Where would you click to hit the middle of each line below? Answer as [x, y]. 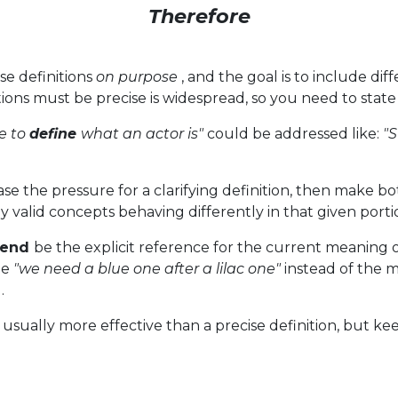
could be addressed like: [295, 134]
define [53, 134]
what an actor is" [142, 134]
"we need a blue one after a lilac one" [147, 269]
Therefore [199, 16]
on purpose [137, 77]
